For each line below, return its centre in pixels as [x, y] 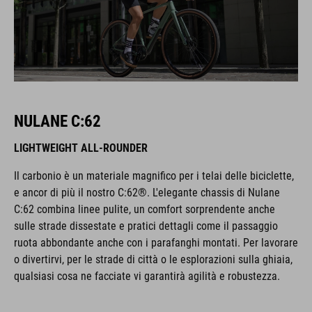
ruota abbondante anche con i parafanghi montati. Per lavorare [156, 243]
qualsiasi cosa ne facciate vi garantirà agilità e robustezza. [147, 276]
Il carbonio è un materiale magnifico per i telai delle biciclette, [154, 176]
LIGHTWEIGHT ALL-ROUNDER [81, 148]
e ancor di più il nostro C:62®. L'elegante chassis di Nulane [147, 193]
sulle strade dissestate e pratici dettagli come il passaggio [146, 226]
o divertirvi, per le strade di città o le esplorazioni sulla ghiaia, [153, 259]
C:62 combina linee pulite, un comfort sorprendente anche [145, 209]
